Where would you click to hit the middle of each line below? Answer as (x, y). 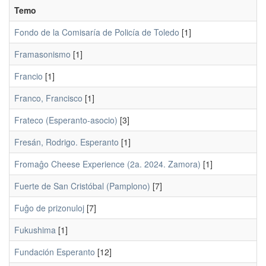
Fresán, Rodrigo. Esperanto (66, 142)
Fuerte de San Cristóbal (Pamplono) (82, 186)
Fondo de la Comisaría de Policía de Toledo (97, 32)
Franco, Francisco (48, 98)
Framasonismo (42, 54)
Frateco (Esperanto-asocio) (66, 120)
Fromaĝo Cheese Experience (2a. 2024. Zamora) (107, 164)
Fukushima (35, 230)
